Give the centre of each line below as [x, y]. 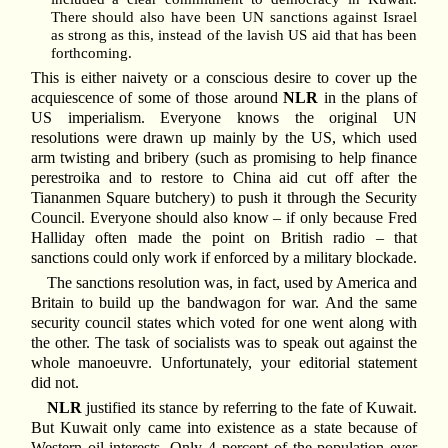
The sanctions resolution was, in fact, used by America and [232, 282]
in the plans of [368, 97]
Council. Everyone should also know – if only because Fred [224, 217]
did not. [54, 382]
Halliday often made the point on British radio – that [224, 237]
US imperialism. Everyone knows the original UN [224, 117]
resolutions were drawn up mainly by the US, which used [224, 137]
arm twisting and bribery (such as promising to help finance [224, 157]
